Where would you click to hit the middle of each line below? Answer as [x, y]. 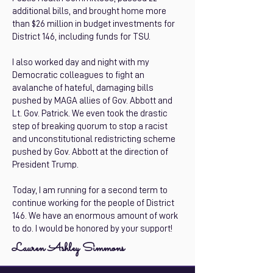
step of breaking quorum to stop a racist [90, 126]
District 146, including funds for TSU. [81, 37]
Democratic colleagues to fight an [78, 75]
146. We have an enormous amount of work [95, 216]
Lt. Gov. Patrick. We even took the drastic [90, 114]
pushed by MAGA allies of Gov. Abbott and [92, 101]
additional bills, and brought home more [89, 11]
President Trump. [45, 165]
